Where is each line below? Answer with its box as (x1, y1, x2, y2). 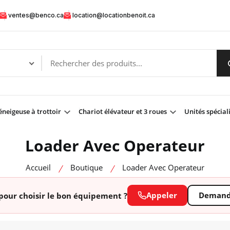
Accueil (26, 162, 51, 172)
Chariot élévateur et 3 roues (79, 107, 168, 116)
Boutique (70, 162, 103, 172)
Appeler (146, 190, 177, 200)
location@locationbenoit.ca (72, 11, 155, 19)
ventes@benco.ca (8, 11, 64, 19)
